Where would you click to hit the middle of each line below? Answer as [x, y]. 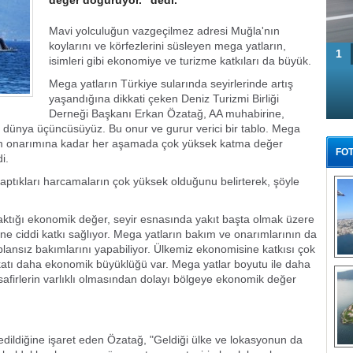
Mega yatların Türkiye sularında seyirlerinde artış [171, 84]
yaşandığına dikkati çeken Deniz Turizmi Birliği [164, 98]
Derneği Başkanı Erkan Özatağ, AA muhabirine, [167, 113]
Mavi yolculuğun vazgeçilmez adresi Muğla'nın [164, 31]
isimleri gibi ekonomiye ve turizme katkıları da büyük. [180, 61]
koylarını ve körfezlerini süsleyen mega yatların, [167, 46]
